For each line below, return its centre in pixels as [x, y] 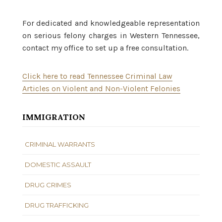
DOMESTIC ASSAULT [58, 164]
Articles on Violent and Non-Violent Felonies [101, 88]
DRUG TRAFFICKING [57, 205]
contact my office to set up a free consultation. [105, 48]
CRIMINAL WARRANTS [60, 144]
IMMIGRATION [54, 117]
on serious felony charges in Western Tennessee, [111, 35]
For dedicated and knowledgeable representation [111, 23]
